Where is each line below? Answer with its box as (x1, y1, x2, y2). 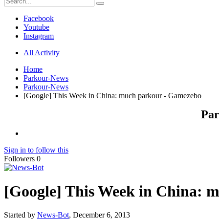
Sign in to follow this (4, 145, 68, 154)
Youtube (23, 22, 49, 31)
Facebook (23, 14, 54, 22)
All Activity (23, 48, 60, 57)
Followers (4, 154, 35, 163)
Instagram (23, 31, 54, 40)
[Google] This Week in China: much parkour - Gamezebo (23, 91, 201, 100)
